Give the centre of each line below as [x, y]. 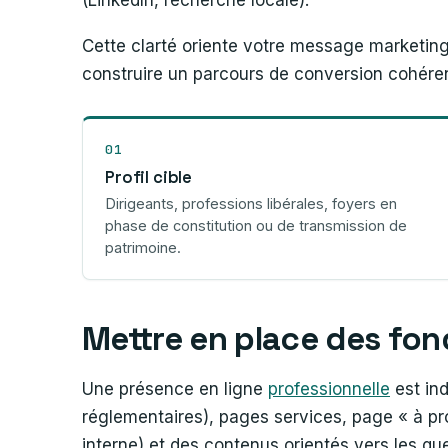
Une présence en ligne [175, 388]
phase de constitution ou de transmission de [256, 225]
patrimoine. [143, 247]
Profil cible [149, 177]
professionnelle [329, 388]
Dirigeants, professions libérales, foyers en [251, 203]
